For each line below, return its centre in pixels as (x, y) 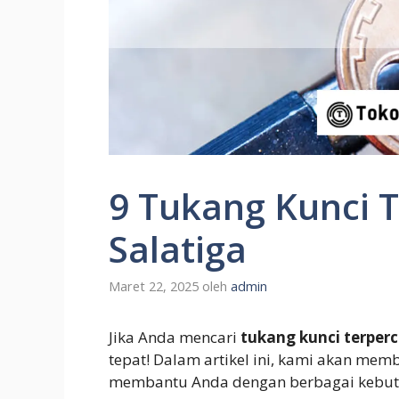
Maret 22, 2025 (154, 287)
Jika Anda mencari (175, 338)
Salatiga (178, 248)
